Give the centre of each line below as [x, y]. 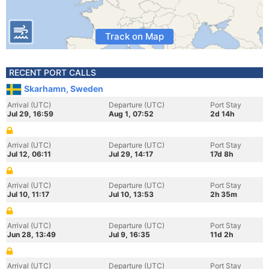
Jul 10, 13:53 [131, 194]
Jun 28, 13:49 [32, 234]
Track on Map [134, 36]
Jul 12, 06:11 [29, 154]
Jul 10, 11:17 [28, 194]
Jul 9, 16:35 [129, 234]
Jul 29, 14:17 [131, 154]
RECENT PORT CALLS [53, 72]
